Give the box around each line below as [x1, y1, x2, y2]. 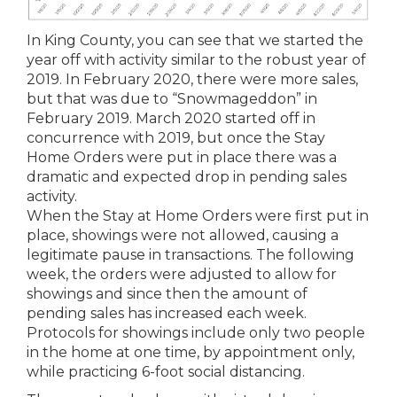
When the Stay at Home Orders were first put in [27, 207, 369, 225]
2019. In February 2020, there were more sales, [27, 71, 358, 89]
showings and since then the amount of [27, 285, 307, 303]
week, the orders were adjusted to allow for [27, 266, 337, 284]
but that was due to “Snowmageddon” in [27, 90, 317, 108]
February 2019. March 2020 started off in [27, 110, 315, 128]
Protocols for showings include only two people [27, 324, 365, 342]
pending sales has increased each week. [27, 305, 307, 323]
